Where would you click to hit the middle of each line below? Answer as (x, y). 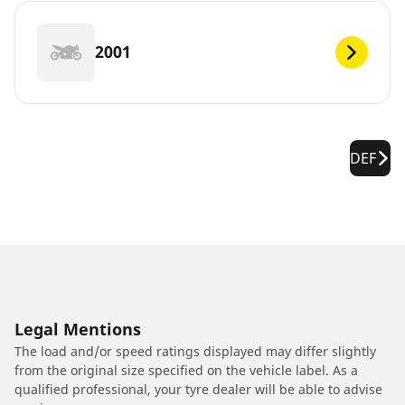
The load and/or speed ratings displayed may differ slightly (195, 351)
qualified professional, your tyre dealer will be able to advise (198, 389)
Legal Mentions (78, 329)
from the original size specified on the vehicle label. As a (186, 370)
